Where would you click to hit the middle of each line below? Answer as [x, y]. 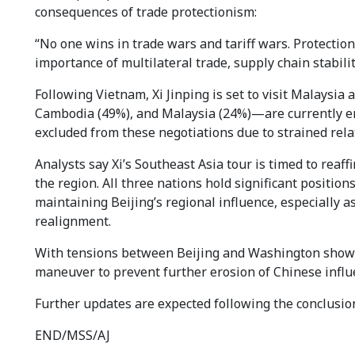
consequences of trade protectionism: [146, 12]
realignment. [73, 221]
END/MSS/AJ [73, 336]
